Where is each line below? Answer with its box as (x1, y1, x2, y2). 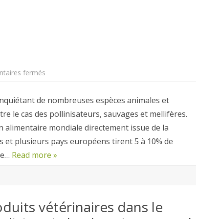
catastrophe (45, 81, 83, 90)
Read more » (12, 149, 57, 160)
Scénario (45, 74, 72, 84)
